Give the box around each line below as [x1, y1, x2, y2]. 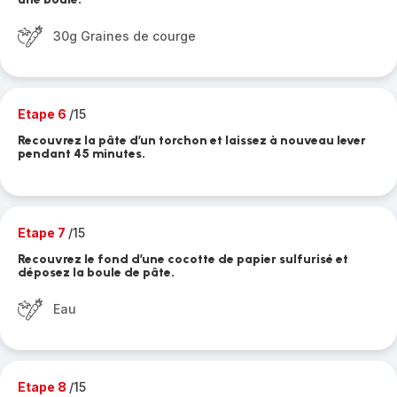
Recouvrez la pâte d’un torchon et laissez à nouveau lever [18, 133, 366, 148]
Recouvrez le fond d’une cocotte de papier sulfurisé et [18, 252, 348, 267]
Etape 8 [18, 379, 69, 394]
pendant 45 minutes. [18, 146, 145, 161]
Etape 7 [18, 225, 68, 240]
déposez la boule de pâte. [18, 265, 175, 280]
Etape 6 [18, 106, 69, 121]
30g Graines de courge [53, 28, 196, 43]
